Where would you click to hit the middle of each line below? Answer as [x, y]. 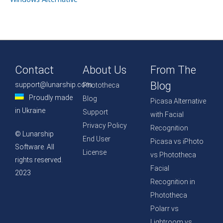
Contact [34, 70]
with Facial [167, 114]
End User [96, 139]
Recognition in [172, 181]
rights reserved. [39, 160]
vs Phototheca [173, 155]
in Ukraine [30, 110]
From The [173, 70]
